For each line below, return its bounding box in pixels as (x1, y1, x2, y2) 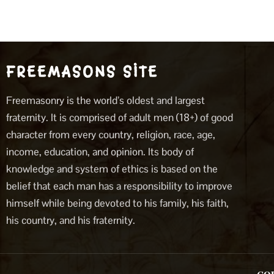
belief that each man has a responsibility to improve (6, 179, 232, 193)
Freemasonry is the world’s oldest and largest (6, 94, 205, 108)
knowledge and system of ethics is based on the (6, 162, 218, 176)
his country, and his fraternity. (6, 213, 135, 228)
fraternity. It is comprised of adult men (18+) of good (6, 111, 233, 125)
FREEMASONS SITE (6, 62, 158, 83)
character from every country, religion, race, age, (6, 128, 215, 142)
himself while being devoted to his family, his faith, (6, 196, 229, 210)
